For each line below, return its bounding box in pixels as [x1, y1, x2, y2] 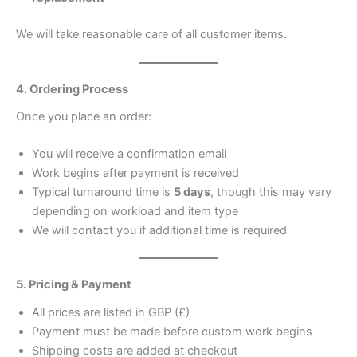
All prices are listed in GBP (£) [32, 304, 190, 320]
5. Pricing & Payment [16, 277, 131, 292]
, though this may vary [210, 185, 331, 200]
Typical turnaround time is [32, 185, 174, 200]
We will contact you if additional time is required [32, 223, 287, 238]
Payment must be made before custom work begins [32, 324, 312, 339]
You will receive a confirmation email [32, 147, 226, 162]
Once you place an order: [16, 109, 151, 124]
